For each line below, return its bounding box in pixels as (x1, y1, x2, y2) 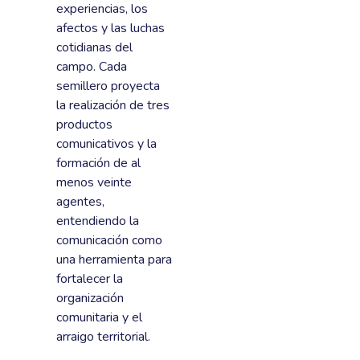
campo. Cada (56, 57, 127, 76)
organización (56, 288, 124, 307)
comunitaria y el (56, 308, 142, 326)
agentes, (56, 192, 104, 211)
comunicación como (56, 231, 162, 249)
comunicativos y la (56, 134, 157, 153)
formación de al (56, 153, 141, 172)
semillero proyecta (56, 76, 160, 95)
